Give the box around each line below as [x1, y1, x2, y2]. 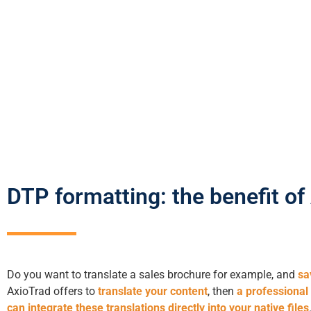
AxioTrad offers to [7, 284, 98, 298]
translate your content [98, 284, 208, 298]
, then [208, 284, 237, 298]
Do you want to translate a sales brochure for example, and [7, 267, 298, 281]
